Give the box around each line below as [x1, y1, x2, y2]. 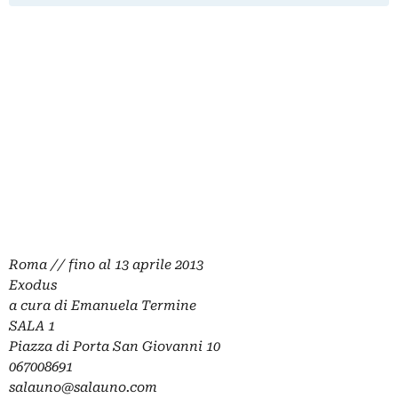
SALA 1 [9, 318, 55, 335]
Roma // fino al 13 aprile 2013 [9, 257, 203, 274]
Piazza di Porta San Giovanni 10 [9, 338, 220, 355]
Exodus [9, 277, 57, 294]
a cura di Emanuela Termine [9, 298, 196, 314]
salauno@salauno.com [9, 379, 157, 396]
